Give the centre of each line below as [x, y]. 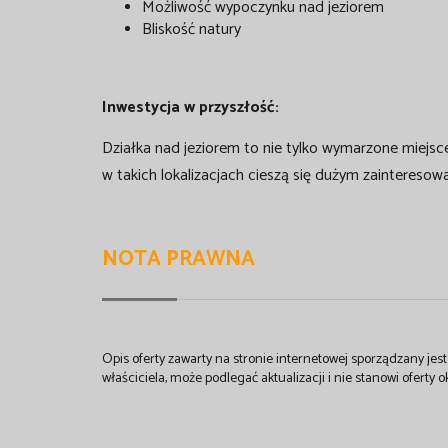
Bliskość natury [191, 29]
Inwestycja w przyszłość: [190, 107]
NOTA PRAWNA [178, 258]
